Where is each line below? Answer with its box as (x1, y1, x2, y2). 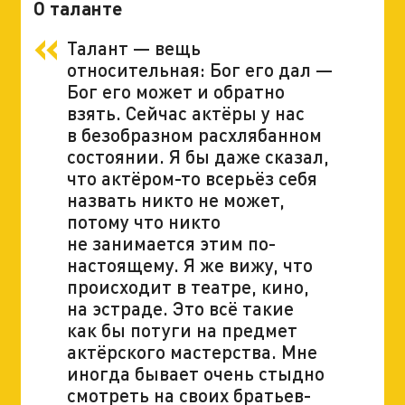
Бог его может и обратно (66, 80, 285, 103)
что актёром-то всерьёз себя (66, 166, 317, 190)
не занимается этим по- (66, 231, 276, 255)
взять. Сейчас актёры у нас (66, 101, 305, 125)
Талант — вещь (66, 36, 201, 60)
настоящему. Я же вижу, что (66, 253, 313, 277)
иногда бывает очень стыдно (66, 362, 325, 385)
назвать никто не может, (66, 188, 285, 212)
